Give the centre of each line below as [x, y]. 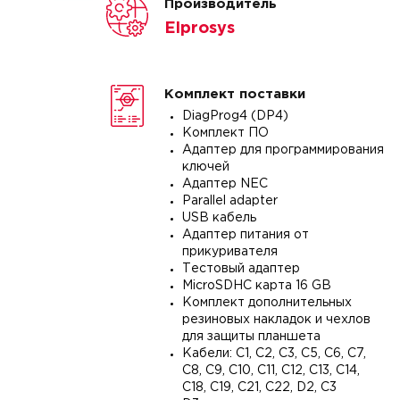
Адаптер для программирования [283, 150]
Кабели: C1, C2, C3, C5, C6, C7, [274, 354]
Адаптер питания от [245, 235]
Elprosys [199, 29]
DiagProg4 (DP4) [235, 116]
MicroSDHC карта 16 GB [256, 286]
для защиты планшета [251, 337]
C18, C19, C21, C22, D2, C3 [259, 387]
